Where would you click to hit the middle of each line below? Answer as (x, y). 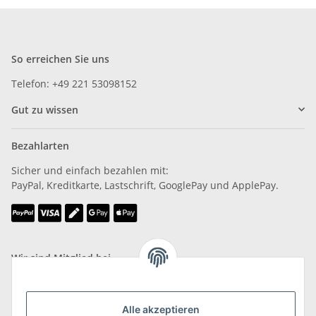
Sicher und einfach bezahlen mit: (90, 170)
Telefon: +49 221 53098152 (74, 83)
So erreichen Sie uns (60, 59)
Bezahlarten (40, 145)
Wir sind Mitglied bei (61, 257)
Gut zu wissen (45, 109)
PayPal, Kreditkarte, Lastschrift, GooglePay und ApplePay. (145, 185)
